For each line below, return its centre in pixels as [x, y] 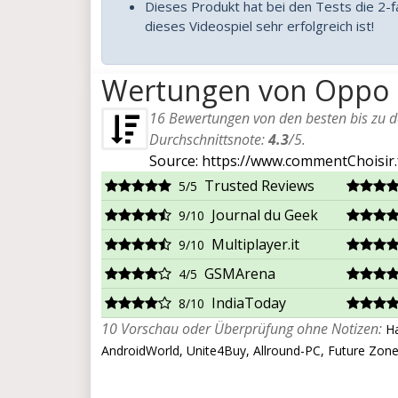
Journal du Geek [265, 215]
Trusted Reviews [259, 186]
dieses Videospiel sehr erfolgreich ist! [259, 26]
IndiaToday [249, 303]
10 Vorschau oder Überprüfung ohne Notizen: [242, 329]
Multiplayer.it [255, 244]
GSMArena [240, 274]
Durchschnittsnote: [209, 139]
